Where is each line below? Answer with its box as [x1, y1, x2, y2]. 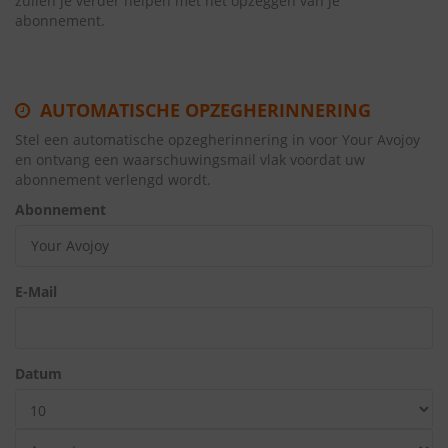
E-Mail [15, 282, 57, 301]
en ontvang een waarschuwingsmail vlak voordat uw [15, 150, 365, 169]
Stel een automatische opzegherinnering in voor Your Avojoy [15, 130, 420, 149]
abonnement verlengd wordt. [15, 170, 211, 189]
